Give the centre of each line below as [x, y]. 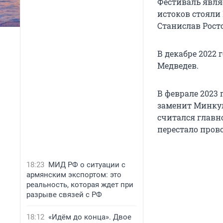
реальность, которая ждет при [80, 185]
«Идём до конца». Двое [90, 217]
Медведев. [178, 66]
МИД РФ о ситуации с [87, 165]
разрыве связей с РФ [64, 195]
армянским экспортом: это [74, 175]
